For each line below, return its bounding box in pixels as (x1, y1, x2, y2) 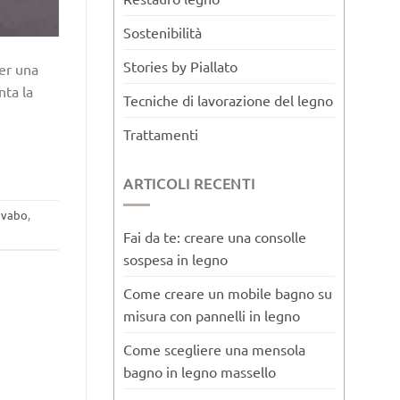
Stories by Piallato (123, 56, 237, 75)
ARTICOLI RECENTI (123, 173, 255, 192)
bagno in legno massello (123, 362, 276, 381)
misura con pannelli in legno (123, 306, 300, 325)
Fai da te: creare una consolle (123, 228, 306, 246)
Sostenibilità (123, 22, 202, 41)
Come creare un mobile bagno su (123, 284, 332, 303)
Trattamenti (123, 124, 198, 143)
